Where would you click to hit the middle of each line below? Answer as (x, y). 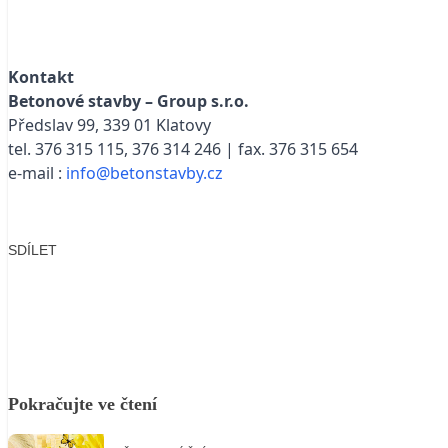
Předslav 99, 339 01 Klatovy (109, 125)
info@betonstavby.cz (144, 173)
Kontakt (41, 77)
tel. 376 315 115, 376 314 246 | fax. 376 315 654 (183, 149)
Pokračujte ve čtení (82, 403)
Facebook (72, 279)
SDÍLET (32, 249)
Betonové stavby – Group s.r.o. (128, 101)
